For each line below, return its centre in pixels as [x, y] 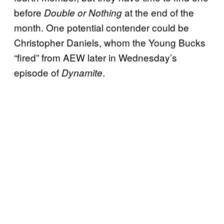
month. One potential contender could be [101, 27]
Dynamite [82, 72]
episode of [38, 72]
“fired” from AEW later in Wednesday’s [95, 57]
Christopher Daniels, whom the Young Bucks [110, 42]
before [29, 12]
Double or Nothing [83, 12]
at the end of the [158, 12]
